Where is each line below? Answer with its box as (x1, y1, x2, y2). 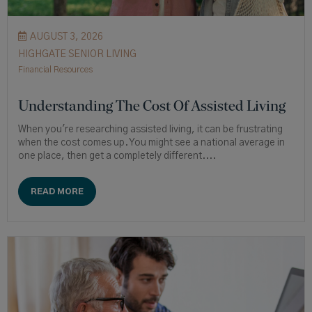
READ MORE (31, 187, 84, 196)
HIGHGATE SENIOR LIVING (18, 49, 136, 60)
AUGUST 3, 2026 (30, 32, 103, 42)
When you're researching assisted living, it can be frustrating (18, 125, 283, 135)
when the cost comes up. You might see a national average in (18, 138, 285, 148)
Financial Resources (18, 65, 93, 75)
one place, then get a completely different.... (18, 151, 216, 162)
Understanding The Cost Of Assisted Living (18, 97, 286, 116)
